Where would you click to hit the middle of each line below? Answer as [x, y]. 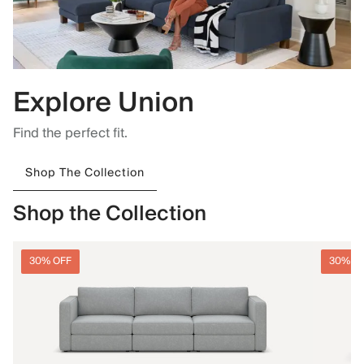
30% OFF [50, 262]
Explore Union [104, 103]
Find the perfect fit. [70, 134]
